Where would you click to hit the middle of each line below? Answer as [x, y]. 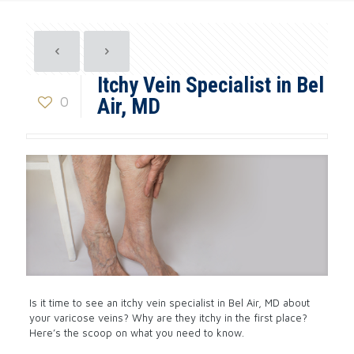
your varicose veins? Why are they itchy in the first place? [168, 317]
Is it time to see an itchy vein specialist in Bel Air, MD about [169, 302]
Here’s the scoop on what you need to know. [136, 332]
